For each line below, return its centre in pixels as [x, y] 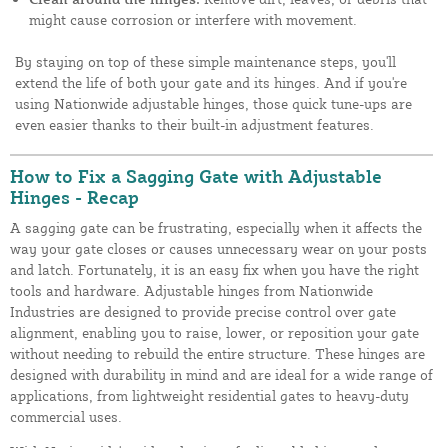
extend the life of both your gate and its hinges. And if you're [211, 82]
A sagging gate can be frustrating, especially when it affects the [216, 227]
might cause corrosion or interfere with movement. [193, 19]
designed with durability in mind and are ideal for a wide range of [221, 374]
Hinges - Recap [74, 196]
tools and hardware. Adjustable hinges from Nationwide [191, 290]
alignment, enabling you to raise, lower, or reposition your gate [214, 332]
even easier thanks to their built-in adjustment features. [194, 124]
